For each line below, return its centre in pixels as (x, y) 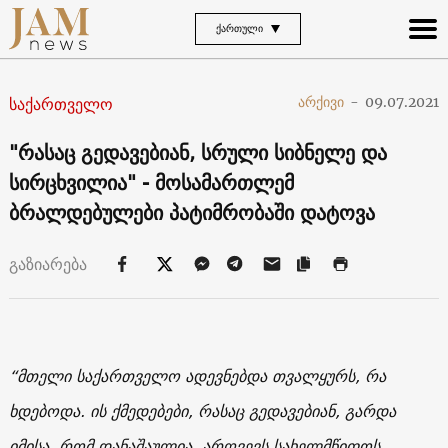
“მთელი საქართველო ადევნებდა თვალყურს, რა (197, 375)
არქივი (321, 102)
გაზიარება (50, 263)
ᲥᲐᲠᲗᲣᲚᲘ (239, 28)
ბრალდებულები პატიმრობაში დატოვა (191, 212)
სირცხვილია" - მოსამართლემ (151, 182)
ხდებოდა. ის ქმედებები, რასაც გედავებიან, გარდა (202, 410)
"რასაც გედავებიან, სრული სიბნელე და (197, 152)
